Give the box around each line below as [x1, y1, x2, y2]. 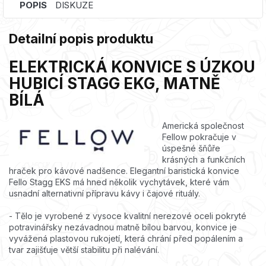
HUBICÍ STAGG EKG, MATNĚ [9, 74, 220, 93]
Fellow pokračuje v [162, 132, 236, 142]
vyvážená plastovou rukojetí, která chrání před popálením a [9, 233, 243, 244]
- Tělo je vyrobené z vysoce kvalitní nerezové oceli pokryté [9, 211, 246, 221]
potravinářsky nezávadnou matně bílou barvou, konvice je [9, 222, 237, 233]
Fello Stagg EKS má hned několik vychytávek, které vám [9, 177, 229, 188]
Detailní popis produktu [9, 31, 153, 47]
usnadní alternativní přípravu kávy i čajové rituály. [9, 188, 202, 199]
